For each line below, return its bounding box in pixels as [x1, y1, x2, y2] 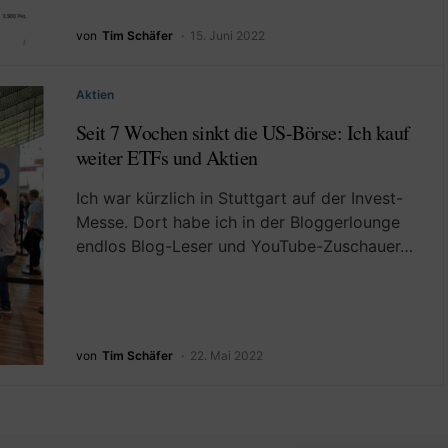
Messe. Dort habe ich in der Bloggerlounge [75, 211, 400, 232]
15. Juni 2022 [189, 27, 265, 43]
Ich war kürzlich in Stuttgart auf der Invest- [75, 187, 403, 208]
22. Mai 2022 [189, 348, 263, 364]
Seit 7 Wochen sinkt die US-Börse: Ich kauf [75, 118, 410, 146]
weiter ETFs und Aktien [75, 143, 258, 171]
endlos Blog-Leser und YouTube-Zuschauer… [75, 235, 413, 256]
